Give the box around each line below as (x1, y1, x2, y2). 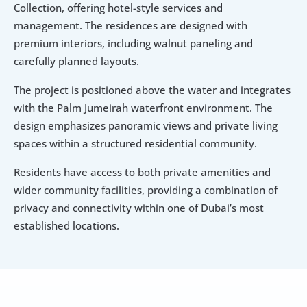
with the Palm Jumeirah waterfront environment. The (14, 101, 273, 115)
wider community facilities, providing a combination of (14, 183, 278, 197)
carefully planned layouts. (14, 54, 139, 69)
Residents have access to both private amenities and (14, 165, 271, 180)
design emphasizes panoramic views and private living (14, 119, 278, 133)
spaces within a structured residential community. (14, 136, 257, 151)
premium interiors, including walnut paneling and (14, 36, 253, 51)
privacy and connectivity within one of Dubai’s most (14, 201, 264, 215)
